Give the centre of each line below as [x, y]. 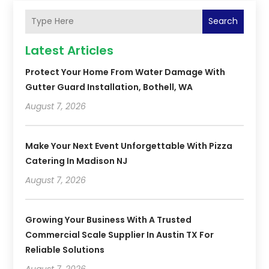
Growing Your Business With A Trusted [109, 219]
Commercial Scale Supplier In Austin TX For [120, 234]
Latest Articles [70, 50]
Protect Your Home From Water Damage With [125, 72]
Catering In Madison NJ [77, 161]
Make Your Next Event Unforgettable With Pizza [129, 146]
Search [223, 21]
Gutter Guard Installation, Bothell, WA [109, 87]
